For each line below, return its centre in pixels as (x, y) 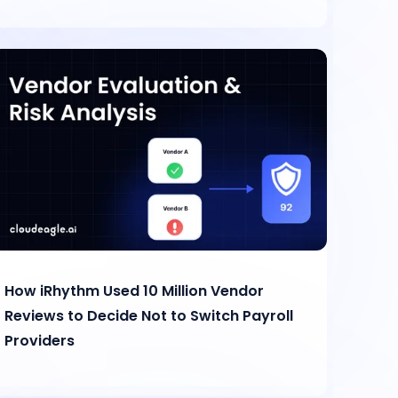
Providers (40, 341)
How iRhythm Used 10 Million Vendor (135, 291)
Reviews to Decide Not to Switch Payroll (149, 316)
